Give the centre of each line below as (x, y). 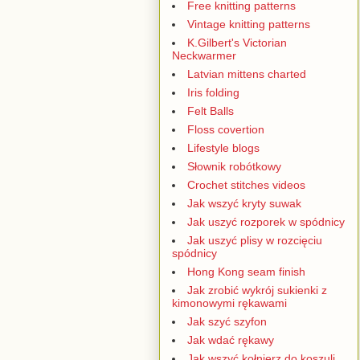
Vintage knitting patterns (249, 24)
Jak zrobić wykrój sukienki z (257, 290)
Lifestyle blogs (223, 147)
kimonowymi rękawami (229, 303)
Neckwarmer (204, 55)
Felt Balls (211, 110)
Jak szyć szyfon (227, 321)
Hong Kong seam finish (246, 271)
